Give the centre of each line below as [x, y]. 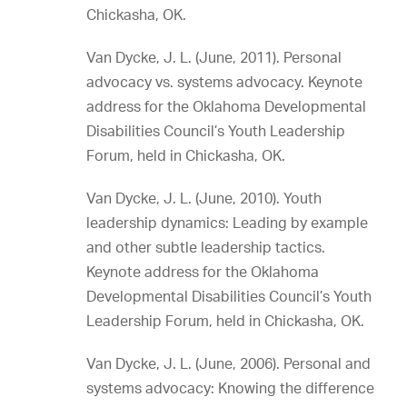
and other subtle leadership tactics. [206, 247]
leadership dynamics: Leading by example [227, 223]
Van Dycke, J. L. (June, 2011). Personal [214, 57]
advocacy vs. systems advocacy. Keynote [224, 82]
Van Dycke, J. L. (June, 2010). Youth [204, 198]
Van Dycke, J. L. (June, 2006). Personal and [228, 363]
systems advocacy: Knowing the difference [230, 388]
